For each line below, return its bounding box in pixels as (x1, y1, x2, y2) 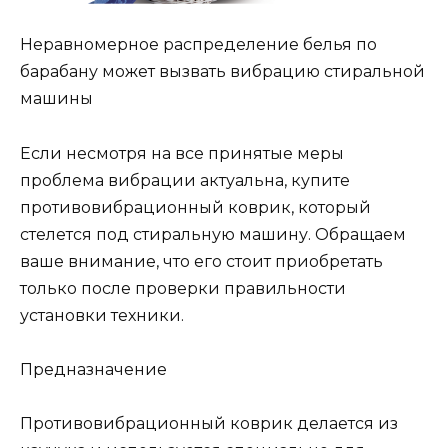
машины (20, 89, 93, 109)
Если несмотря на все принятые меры (20, 143, 344, 163)
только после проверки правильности (20, 278, 346, 298)
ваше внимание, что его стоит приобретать (20, 251, 383, 271)
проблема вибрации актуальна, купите (20, 170, 350, 190)
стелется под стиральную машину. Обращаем (20, 224, 406, 244)
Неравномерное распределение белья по (20, 35, 377, 55)
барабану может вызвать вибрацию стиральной (20, 62, 425, 82)
